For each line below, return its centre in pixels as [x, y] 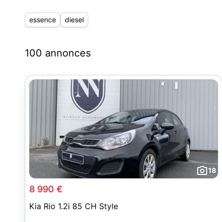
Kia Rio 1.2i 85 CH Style [74, 206]
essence [43, 20]
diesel [74, 20]
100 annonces [58, 53]
